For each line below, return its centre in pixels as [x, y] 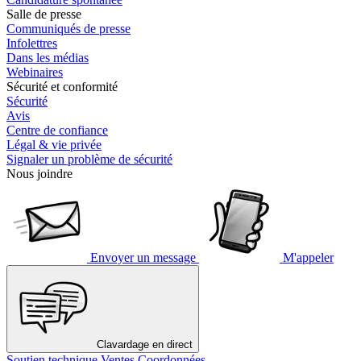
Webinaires [35, 72]
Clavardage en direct [145, 344]
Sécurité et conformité [62, 87]
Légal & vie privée [54, 145]
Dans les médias [48, 58]
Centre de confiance [57, 130]
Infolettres [32, 43]
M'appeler [308, 257]
